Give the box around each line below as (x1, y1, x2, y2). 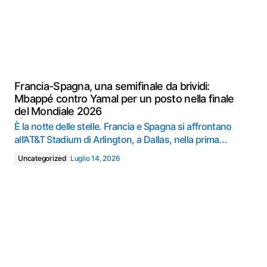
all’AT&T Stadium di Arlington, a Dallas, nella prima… (14, 133, 227, 145)
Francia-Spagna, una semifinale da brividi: (14, 80, 210, 92)
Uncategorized (18, 154, 67, 163)
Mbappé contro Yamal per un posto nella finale (14, 92, 234, 105)
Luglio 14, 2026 (70, 154, 120, 163)
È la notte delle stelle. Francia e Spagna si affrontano (14, 120, 232, 132)
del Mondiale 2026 (14, 105, 102, 117)
